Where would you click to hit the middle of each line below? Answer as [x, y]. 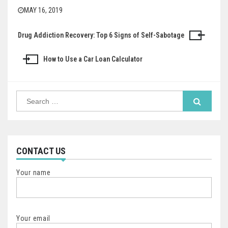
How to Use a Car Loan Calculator [93, 59]
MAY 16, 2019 [43, 10]
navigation [43, 58]
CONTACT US [41, 151]
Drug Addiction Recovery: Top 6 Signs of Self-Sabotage [101, 35]
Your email [33, 219]
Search [26, 94]
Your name [34, 173]
